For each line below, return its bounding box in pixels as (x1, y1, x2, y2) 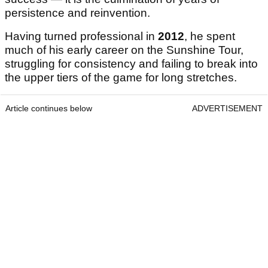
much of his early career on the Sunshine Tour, (5, 44, 243, 57)
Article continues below (5, 103, 92, 114)
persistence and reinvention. (5, 7, 150, 20)
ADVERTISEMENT (192, 103, 263, 114)
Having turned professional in (5, 30, 158, 43)
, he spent (184, 30, 235, 43)
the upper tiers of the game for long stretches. (5, 71, 240, 84)
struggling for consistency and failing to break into (5, 57, 258, 71)
